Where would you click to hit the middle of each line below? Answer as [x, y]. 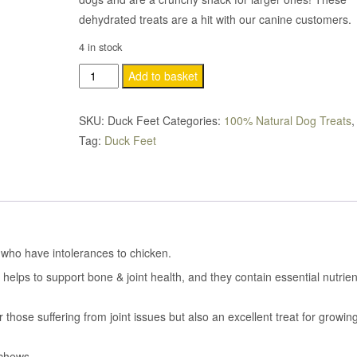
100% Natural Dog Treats [287, 120]
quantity [100, 112]
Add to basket [163, 76]
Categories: [193, 120]
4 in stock [100, 47]
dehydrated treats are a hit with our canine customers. [215, 19]
